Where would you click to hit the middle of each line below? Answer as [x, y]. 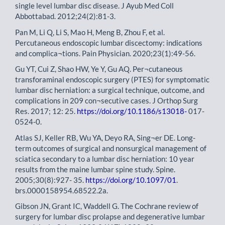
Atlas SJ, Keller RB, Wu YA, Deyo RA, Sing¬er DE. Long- [105, 137]
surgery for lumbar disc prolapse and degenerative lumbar [110, 216]
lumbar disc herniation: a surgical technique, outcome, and [110, 90]
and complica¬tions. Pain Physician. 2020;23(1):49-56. [105, 53]
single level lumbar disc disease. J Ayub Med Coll [94, 6]
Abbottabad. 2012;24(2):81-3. [65, 16]
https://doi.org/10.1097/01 [131, 180]
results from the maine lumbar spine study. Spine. [95, 169]
